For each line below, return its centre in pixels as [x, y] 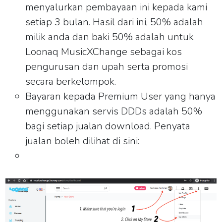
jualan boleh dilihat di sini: [84, 141]
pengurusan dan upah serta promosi [107, 66]
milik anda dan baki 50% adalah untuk [110, 37]
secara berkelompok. [71, 81]
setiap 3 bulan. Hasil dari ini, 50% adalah [114, 22]
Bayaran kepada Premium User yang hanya [121, 96]
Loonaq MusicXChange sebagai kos [104, 52]
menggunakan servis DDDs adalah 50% [114, 111]
